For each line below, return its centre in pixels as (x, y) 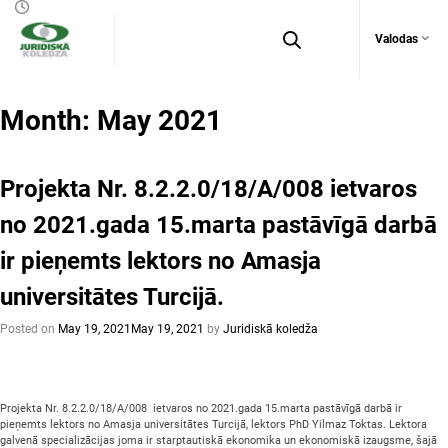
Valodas (396, 39)
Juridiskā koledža (270, 329)
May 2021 (159, 120)
